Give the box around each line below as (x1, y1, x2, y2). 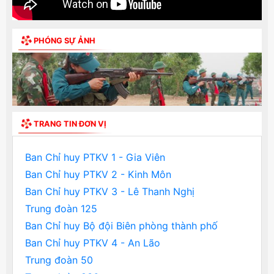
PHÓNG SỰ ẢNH (34, 35, 95, 45)
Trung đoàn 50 (25, 253, 93, 266)
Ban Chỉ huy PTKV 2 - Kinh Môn (25, 168, 171, 180)
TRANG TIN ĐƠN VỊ (34, 119, 106, 128)
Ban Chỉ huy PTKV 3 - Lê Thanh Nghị (25, 185, 194, 198)
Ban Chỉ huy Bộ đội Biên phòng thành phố (25, 219, 218, 232)
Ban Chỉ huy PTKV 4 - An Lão (25, 236, 160, 249)
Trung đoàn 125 (25, 202, 97, 215)
